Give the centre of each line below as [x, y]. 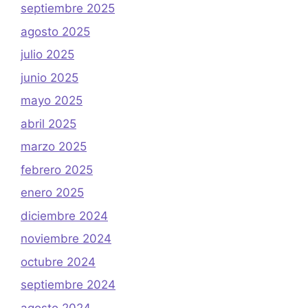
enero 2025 [52, 193]
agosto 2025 [55, 31]
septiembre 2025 [68, 9]
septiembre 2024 [68, 285]
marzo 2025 [54, 147]
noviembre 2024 [66, 239]
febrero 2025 [57, 169]
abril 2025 [48, 123]
